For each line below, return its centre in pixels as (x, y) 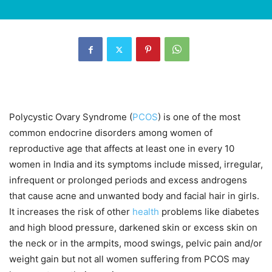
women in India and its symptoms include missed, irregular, (136, 165)
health (147, 212)
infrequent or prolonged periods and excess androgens (128, 180)
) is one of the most (199, 117)
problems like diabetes (210, 212)
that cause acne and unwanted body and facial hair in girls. (134, 196)
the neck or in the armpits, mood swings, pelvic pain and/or (136, 243)
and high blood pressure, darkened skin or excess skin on (133, 228)
